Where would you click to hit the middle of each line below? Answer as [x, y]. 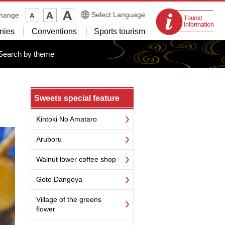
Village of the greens [69, 199]
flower [46, 209]
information [174, 25]
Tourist [166, 14]
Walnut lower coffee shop [76, 159]
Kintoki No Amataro [67, 119]
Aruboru [49, 139]
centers [167, 36]
